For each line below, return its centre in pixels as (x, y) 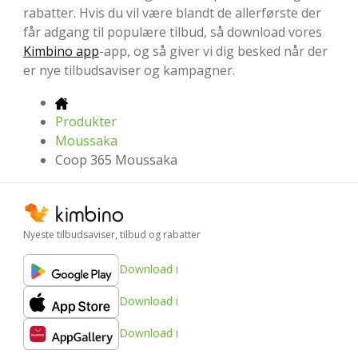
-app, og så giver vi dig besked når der (213, 52)
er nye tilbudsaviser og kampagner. (129, 71)
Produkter (86, 122)
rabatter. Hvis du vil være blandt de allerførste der (172, 13)
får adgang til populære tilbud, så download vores (173, 32)
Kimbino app (61, 52)
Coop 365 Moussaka (116, 160)
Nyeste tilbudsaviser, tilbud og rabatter (112, 234)
